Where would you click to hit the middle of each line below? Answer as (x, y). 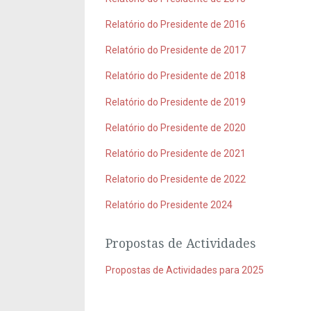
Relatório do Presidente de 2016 (176, 25)
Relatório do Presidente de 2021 (176, 154)
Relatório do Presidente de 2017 (176, 50)
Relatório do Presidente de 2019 (176, 102)
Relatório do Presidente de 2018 (176, 76)
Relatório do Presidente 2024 (169, 205)
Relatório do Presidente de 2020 (176, 127)
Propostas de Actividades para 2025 (185, 270)
